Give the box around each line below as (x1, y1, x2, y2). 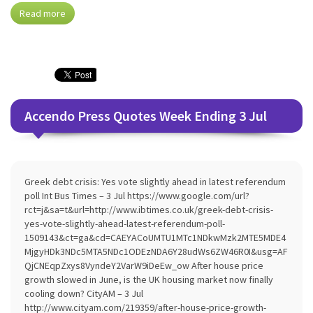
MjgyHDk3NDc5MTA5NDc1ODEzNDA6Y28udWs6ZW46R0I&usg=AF (24, 245, 288, 258)
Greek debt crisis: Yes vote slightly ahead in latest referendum (24, 175, 286, 188)
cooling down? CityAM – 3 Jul (24, 287, 143, 300)
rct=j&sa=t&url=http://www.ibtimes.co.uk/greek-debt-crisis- (24, 203, 273, 216)
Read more (20, 7, 66, 20)
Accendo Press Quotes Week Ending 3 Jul (24, 107, 267, 124)
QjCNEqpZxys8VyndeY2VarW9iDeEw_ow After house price (24, 259, 263, 272)
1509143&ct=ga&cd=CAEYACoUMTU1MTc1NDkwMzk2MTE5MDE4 (24, 231, 286, 244)
